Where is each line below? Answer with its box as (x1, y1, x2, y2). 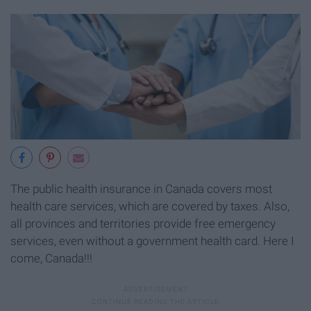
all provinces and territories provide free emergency (10, 217, 276, 230)
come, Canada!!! (10, 251, 92, 265)
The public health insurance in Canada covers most (10, 182, 272, 196)
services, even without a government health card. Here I (10, 234, 294, 248)
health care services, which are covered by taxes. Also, (10, 199, 289, 213)
